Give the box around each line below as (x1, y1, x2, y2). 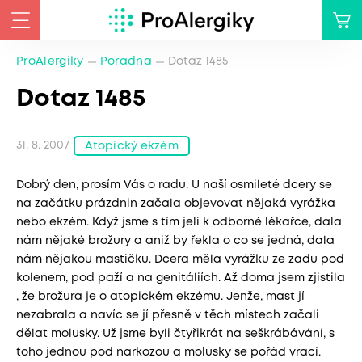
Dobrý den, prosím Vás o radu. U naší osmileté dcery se (16, 180, 332, 190)
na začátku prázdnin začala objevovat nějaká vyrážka (16, 199, 335, 208)
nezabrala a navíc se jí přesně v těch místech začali (16, 310, 319, 320)
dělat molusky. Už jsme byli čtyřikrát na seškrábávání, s (16, 329, 335, 339)
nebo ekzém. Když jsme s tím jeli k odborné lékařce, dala (16, 217, 342, 227)
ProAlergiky (16, 57, 84, 66)
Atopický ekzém (85, 141, 179, 151)
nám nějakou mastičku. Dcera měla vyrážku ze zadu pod (16, 255, 344, 264)
